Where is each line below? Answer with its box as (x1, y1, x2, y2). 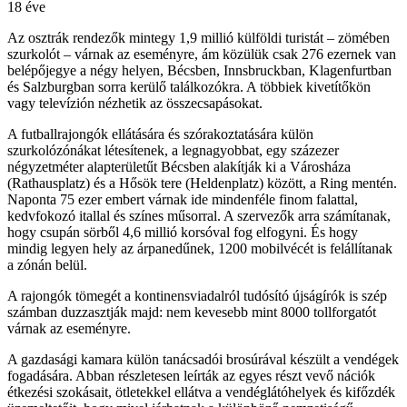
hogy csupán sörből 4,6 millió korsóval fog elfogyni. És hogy (7, 224, 358, 241)
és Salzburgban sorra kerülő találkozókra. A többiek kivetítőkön (7, 79, 371, 95)
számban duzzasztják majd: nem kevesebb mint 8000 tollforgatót (7, 304, 376, 321)
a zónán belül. (7, 257, 87, 273)
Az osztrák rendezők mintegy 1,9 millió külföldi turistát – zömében (7, 30, 390, 46)
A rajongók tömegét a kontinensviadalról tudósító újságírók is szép (7, 288, 387, 304)
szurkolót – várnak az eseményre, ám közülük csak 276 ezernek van (7, 46, 396, 63)
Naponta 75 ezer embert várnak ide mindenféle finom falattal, (7, 192, 358, 208)
